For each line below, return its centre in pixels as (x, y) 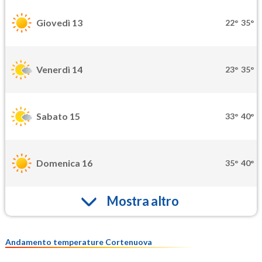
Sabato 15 (58, 116)
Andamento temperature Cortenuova (79, 242)
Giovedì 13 (59, 23)
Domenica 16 (64, 163)
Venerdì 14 (59, 70)
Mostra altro (143, 201)
